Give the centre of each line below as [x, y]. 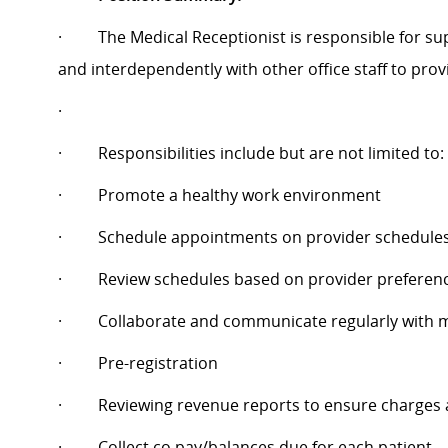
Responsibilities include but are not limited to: [271, 153]
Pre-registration [158, 363]
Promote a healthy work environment [239, 195]
